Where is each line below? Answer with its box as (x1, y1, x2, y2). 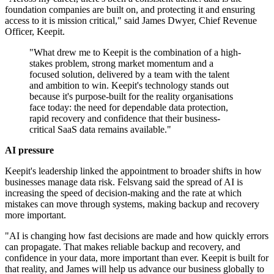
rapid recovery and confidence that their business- (29, 113, 220, 124)
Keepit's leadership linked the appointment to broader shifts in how (5, 166, 262, 177)
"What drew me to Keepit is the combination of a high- (29, 47, 241, 58)
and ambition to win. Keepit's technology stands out (29, 80, 229, 91)
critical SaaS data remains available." (29, 124, 171, 135)
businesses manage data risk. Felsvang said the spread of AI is (5, 177, 243, 188)
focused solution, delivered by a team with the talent (29, 69, 229, 80)
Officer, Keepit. (5, 26, 65, 37)
